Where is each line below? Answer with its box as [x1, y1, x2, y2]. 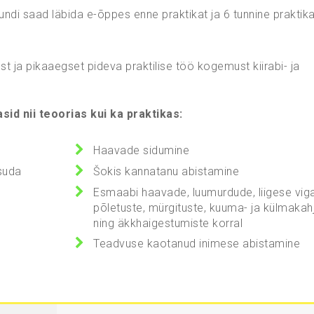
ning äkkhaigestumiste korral [93, 217, 243, 231]
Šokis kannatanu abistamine [93, 165, 240, 179]
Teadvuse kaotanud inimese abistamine [93, 237, 301, 251]
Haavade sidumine [93, 144, 190, 158]
